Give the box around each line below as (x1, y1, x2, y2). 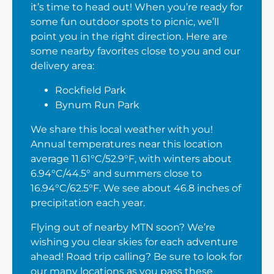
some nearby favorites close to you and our (31, 45, 240, 57)
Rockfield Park (55, 84, 126, 96)
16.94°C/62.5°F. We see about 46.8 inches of (31, 182, 241, 194)
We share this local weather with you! (31, 124, 213, 135)
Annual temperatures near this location (31, 138, 223, 150)
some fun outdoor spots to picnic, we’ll (31, 16, 219, 28)
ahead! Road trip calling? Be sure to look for (31, 251, 242, 262)
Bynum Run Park (55, 99, 139, 111)
